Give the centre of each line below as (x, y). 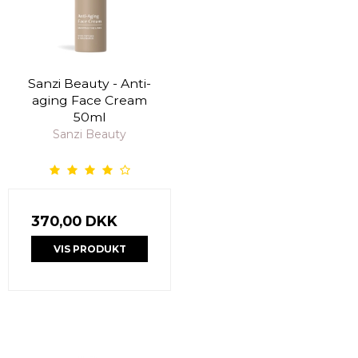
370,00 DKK (74, 221)
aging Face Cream (89, 100)
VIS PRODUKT (89, 249)
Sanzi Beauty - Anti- (89, 83)
